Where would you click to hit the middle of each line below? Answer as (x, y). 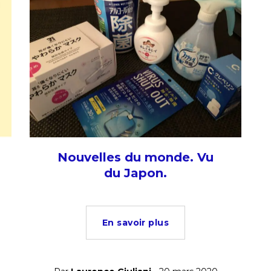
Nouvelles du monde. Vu (135, 157)
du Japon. (135, 173)
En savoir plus (135, 223)
